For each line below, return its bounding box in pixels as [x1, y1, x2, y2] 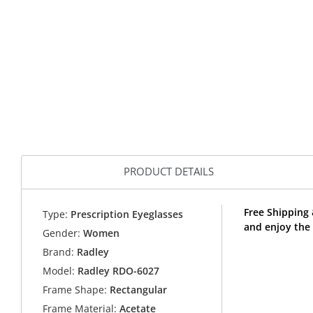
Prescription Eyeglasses [68, 208, 184, 221]
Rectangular [107, 283, 168, 297]
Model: [43, 264, 75, 278]
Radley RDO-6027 [78, 264, 160, 278]
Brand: [43, 245, 75, 259]
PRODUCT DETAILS [124, 164, 214, 179]
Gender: [43, 226, 81, 240]
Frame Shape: [43, 283, 108, 297]
